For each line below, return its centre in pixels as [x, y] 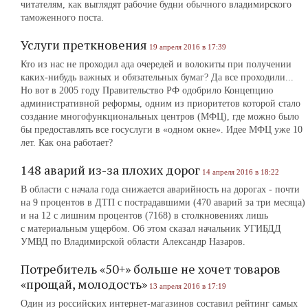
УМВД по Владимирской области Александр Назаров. [133, 242]
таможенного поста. [62, 18]
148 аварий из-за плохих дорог [110, 170]
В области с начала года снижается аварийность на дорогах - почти [160, 189]
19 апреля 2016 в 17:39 [188, 47]
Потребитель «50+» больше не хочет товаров [151, 269]
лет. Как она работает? [67, 143]
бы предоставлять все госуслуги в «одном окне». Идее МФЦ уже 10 [162, 130]
